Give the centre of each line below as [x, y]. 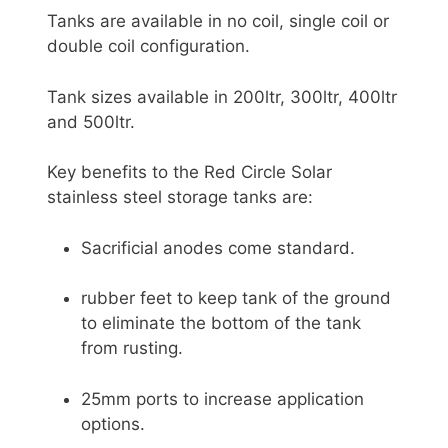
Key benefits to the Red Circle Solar [189, 172]
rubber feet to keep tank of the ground [236, 298]
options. [113, 423]
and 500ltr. [91, 121]
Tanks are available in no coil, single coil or [218, 21]
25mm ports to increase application [222, 398]
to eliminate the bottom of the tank [221, 323]
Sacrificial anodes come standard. [218, 247]
